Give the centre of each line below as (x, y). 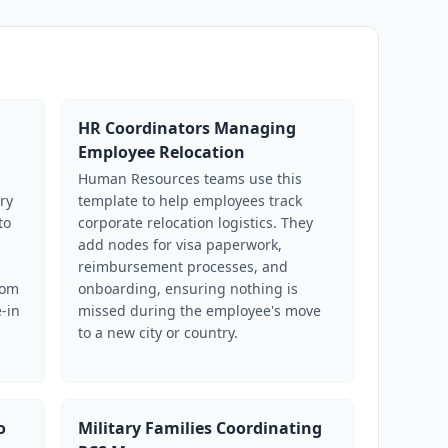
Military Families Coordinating (200, 428)
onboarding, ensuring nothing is (188, 288)
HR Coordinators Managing (187, 128)
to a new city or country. (158, 332)
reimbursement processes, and (183, 266)
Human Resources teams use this (190, 178)
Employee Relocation (162, 152)
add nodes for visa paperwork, (180, 244)
